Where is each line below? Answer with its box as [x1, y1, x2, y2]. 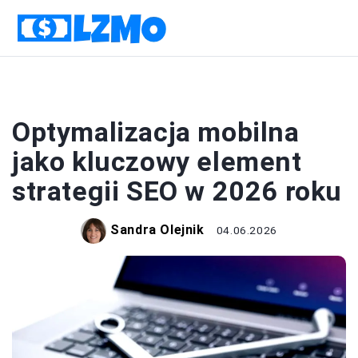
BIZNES [158, 91, 200, 103]
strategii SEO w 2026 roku [12, 175, 343, 207]
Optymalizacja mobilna [12, 116, 300, 148]
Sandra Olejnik [110, 222, 205, 238]
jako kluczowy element [12, 145, 302, 177]
